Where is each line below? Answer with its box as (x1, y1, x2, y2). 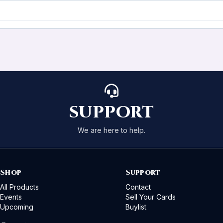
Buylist (125, 203, 146, 211)
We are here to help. (78, 126, 145, 134)
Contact (125, 183, 151, 191)
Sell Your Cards (125, 193, 176, 201)
